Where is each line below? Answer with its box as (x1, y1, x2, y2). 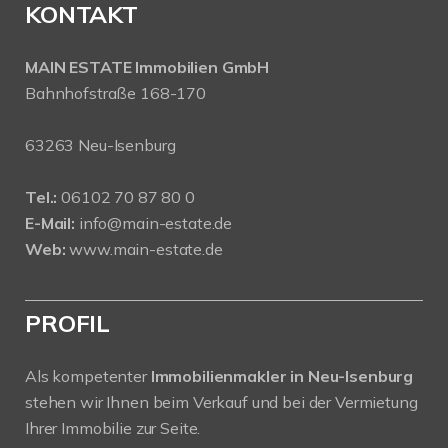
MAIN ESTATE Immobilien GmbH (25, 56, 270, 77)
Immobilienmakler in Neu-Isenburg (150, 365, 414, 386)
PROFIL (25, 307, 111, 338)
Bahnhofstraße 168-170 (25, 82, 206, 103)
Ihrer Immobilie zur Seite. (25, 417, 201, 438)
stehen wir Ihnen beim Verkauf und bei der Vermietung (25, 391, 418, 412)
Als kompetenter (25, 365, 151, 386)
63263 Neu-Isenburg (25, 134, 176, 155)
